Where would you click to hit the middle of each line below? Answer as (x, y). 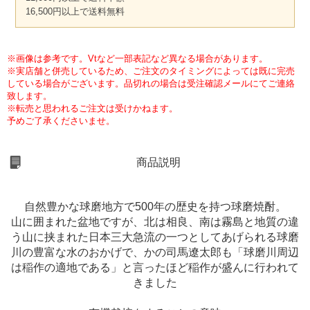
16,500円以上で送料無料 (75, 12)
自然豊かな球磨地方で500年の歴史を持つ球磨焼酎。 (155, 207)
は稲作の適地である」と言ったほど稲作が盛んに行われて (155, 268)
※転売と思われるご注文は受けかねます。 (92, 109)
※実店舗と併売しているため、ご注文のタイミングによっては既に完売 (151, 71)
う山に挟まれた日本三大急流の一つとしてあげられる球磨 (155, 237)
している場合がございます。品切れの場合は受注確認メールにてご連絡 (151, 84)
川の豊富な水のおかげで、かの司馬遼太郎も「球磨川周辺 (155, 253)
